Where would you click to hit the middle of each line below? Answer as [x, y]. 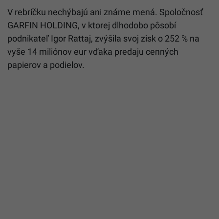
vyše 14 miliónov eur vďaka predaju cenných [93, 52]
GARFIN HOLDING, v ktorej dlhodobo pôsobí [92, 25]
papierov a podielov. [46, 65]
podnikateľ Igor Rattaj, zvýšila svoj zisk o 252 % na [103, 39]
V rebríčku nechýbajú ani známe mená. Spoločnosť [105, 12]
